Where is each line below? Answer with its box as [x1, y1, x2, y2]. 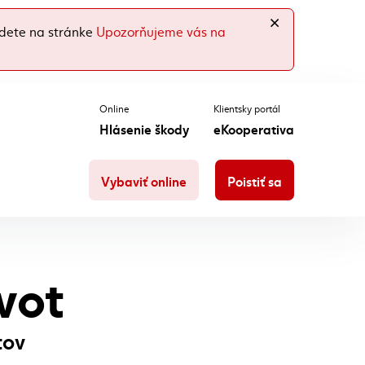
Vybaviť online [101, 170, 187, 190]
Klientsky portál [213, 102, 280, 115]
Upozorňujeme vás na [96, 22, 226, 40]
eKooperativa [213, 119, 294, 138]
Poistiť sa [227, 170, 282, 190]
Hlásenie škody [99, 119, 189, 138]
